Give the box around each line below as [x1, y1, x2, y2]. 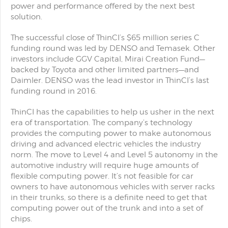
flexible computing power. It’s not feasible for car [11, 172, 193, 181]
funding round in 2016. [11, 87, 97, 96]
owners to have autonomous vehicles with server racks [11, 182, 215, 191]
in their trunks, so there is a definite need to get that [11, 193, 207, 202]
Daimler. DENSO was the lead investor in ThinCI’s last [11, 76, 209, 85]
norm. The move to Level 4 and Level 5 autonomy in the [11, 150, 218, 159]
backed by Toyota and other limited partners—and [11, 65, 199, 74]
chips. [11, 214, 32, 223]
